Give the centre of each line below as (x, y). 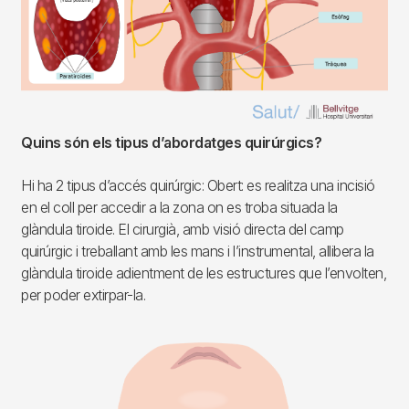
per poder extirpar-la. (83, 295)
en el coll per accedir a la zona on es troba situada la (179, 208)
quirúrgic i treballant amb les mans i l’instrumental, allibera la (198, 252)
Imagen (45, 342)
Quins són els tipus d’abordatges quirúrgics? (171, 143)
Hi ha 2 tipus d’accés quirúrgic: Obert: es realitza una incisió (198, 186)
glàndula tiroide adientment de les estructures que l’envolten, (204, 273)
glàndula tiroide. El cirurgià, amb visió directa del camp (183, 230)
